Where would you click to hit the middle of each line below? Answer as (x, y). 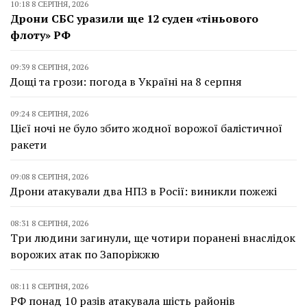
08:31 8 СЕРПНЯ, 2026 (49, 223)
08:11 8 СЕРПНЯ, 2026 (49, 286)
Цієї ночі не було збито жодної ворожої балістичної (146, 128)
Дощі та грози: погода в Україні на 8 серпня (126, 82)
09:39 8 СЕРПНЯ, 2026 (49, 67)
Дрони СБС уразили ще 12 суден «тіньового (134, 19)
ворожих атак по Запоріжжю (85, 254)
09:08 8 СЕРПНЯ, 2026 (49, 176)
